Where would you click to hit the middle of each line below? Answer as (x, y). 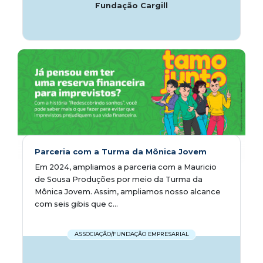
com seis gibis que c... (76, 204)
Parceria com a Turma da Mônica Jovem (121, 151)
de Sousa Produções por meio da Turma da (119, 179)
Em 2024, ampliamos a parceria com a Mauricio (126, 167)
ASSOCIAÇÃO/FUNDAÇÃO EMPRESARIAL (131, 234)
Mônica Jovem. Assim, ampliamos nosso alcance (128, 191)
